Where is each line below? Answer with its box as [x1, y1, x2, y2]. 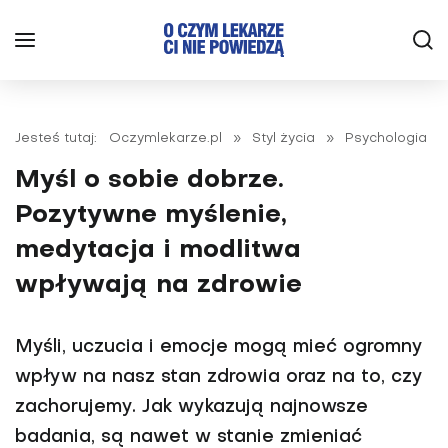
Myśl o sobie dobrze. [15, 168, 284, 193]
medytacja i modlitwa [15, 238, 301, 263]
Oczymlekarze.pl [109, 132, 222, 145]
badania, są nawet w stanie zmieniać [15, 429, 362, 446]
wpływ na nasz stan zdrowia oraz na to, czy [15, 369, 423, 386]
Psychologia [345, 132, 427, 145]
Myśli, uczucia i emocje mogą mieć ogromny [15, 339, 423, 356]
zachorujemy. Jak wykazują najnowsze [15, 399, 368, 416]
